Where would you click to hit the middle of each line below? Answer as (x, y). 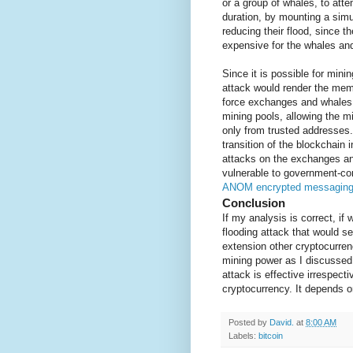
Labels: (243, 336)
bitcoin (271, 336)
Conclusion (254, 203)
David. (282, 323)
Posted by (249, 323)
